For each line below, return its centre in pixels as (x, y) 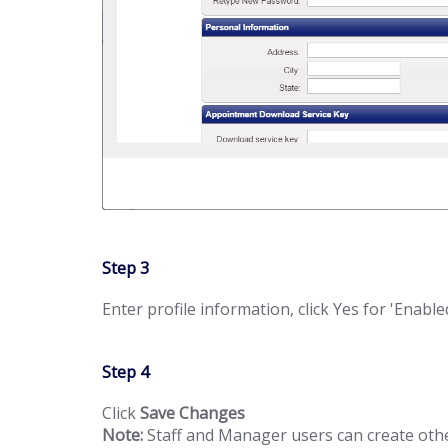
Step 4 (125, 372)
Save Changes (192, 413)
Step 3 (125, 267)
